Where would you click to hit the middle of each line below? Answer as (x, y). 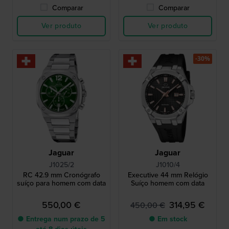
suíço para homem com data (61, 183)
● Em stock (168, 219)
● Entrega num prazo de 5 (61, 219)
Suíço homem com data (168, 183)
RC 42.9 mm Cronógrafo (61, 175)
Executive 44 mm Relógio (168, 175)
